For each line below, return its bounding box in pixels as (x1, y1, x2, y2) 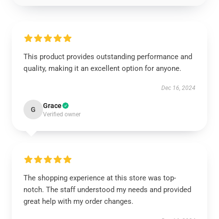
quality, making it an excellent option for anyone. (23, 64, 181, 73)
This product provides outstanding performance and (23, 52, 192, 61)
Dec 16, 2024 (161, 85, 196, 91)
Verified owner (43, 111, 81, 118)
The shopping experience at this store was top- (23, 174, 176, 182)
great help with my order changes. (23, 197, 133, 206)
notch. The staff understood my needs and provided (23, 185, 191, 194)
